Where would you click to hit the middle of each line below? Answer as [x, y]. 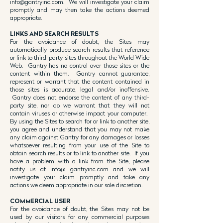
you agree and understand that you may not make [80, 129]
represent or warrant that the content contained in [80, 81]
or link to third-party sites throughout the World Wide [80, 57]
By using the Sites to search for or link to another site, [80, 121]
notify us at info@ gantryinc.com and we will [80, 169]
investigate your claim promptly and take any [80, 177]
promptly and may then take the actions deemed [80, 10]
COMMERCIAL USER [40, 201]
